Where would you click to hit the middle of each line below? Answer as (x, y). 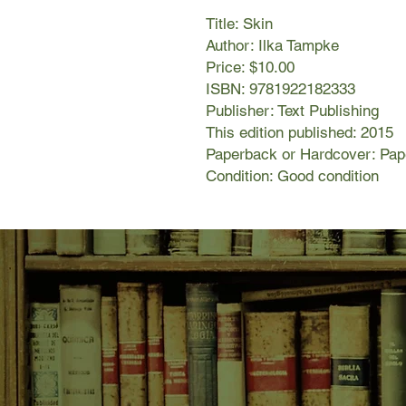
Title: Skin (239, 24)
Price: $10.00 (250, 68)
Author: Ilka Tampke (272, 46)
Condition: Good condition (292, 176)
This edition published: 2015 (300, 133)
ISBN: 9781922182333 (280, 89)
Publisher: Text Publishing (292, 111)
